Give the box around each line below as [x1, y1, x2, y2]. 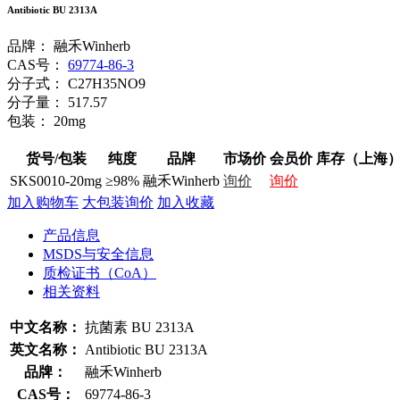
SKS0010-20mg [10, 172, 102, 188]
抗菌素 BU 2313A [85, 319, 195, 335]
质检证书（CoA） [43, 264, 156, 280]
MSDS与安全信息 [43, 246, 154, 262]
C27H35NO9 [68, 75, 146, 91]
